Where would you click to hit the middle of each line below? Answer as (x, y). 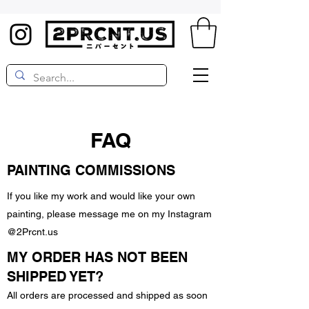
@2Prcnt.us (32, 232)
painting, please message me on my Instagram (109, 214)
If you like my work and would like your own (101, 196)
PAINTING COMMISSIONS (91, 171)
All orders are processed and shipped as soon (107, 296)
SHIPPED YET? (55, 277)
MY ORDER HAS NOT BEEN (97, 258)
